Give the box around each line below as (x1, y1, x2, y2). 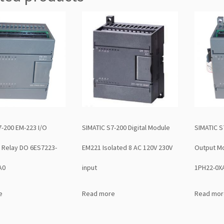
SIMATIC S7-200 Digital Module (81, 123, 170, 132)
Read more (81, 189, 115, 198)
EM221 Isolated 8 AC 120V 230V (81, 143, 172, 152)
